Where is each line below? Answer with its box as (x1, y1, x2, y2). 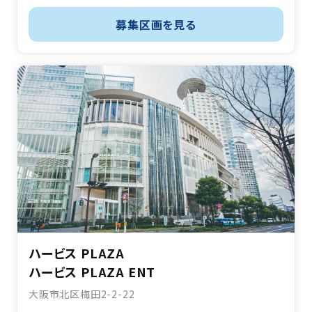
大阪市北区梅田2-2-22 (29, 287, 135, 302)
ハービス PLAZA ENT (29, 263, 156, 281)
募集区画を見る (116, 16, 196, 33)
